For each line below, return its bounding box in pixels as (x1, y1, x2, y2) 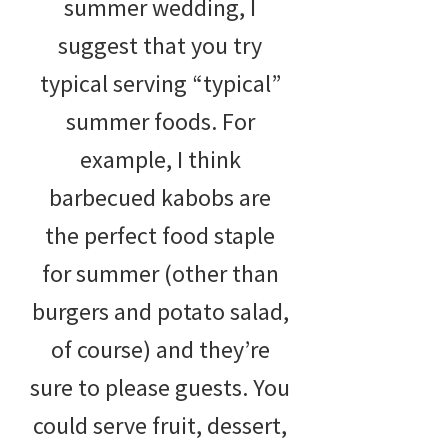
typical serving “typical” (39, 67, 281, 99)
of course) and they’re (50, 333, 270, 365)
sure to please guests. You (30, 371, 290, 403)
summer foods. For (65, 105, 255, 137)
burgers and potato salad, (31, 295, 289, 327)
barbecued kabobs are (49, 181, 271, 213)
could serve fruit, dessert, (33, 409, 287, 441)
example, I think (79, 143, 241, 175)
